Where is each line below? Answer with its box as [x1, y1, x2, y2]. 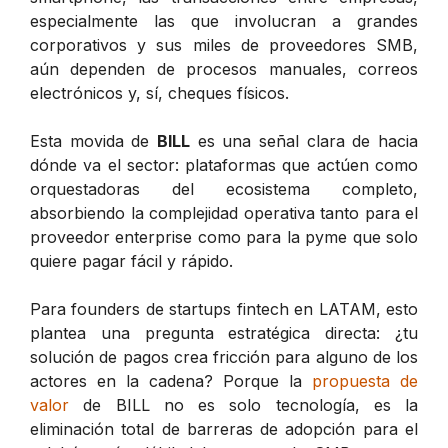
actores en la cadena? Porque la [30, 370, 312, 391]
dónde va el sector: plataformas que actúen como [30, 154, 418, 175]
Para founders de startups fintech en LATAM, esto [30, 298, 418, 319]
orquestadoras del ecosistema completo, [30, 178, 418, 199]
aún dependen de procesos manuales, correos [30, 58, 418, 79]
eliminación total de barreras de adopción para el [30, 418, 418, 439]
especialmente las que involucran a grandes [30, 10, 418, 31]
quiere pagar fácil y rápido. [30, 250, 233, 271]
